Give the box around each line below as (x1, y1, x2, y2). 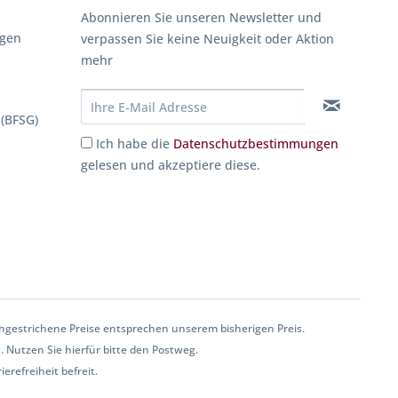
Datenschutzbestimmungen (173, 135, 338, 152)
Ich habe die (96, 135, 173, 152)
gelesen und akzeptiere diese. (81, 156, 260, 173)
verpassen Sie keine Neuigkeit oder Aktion (81, 30, 334, 47)
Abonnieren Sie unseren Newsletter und (81, 9, 322, 26)
